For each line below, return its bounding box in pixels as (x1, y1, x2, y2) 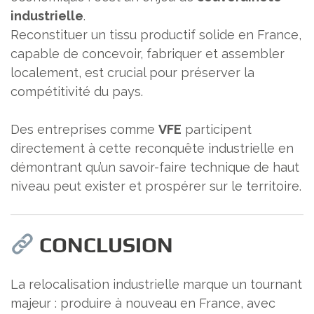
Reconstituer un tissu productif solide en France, (11, 27, 301, 43)
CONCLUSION (34, 233, 174, 258)
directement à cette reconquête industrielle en (11, 141, 294, 156)
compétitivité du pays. (11, 84, 143, 100)
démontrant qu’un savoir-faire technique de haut (11, 160, 299, 175)
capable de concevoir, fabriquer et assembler (11, 46, 285, 62)
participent (182, 122, 252, 137)
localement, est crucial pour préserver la (11, 65, 254, 81)
